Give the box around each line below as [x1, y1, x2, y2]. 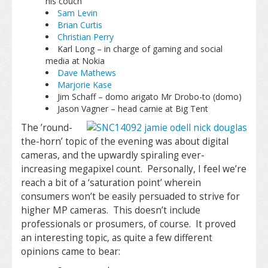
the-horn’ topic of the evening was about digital [21, 135, 229, 148]
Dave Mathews [57, 67, 116, 78]
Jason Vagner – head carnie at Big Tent [57, 103, 208, 114]
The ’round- [21, 121, 72, 134]
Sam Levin [57, 7, 98, 19]
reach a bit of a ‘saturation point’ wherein [21, 176, 201, 189]
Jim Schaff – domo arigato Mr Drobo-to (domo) [57, 91, 242, 102]
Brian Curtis [57, 19, 102, 31]
